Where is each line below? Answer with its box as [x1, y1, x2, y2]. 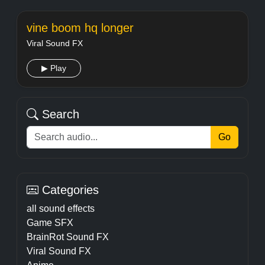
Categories [38, 183, 99, 196]
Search [38, 108, 79, 121]
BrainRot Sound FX [27, 232, 109, 242]
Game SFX [27, 218, 73, 228]
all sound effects [27, 203, 95, 214]
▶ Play [41, 63, 66, 73]
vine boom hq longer [27, 21, 134, 34]
